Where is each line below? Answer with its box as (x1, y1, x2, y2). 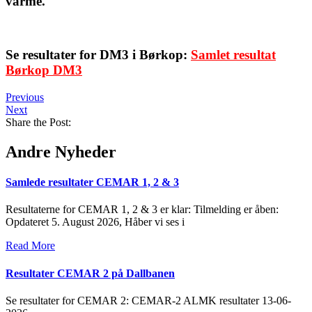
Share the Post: (6, 116, 71, 128)
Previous (6, 91, 44, 103)
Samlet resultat (191, 47, 276, 63)
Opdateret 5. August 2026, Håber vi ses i (6, 216, 185, 228)
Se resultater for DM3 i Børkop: (6, 47, 191, 63)
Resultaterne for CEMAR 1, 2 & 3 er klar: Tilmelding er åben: (6, 203, 279, 216)
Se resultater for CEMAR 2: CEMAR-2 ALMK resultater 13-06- (6, 294, 291, 306)
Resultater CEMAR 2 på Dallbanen (6, 267, 175, 279)
